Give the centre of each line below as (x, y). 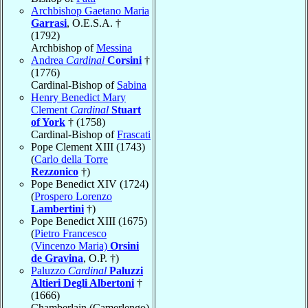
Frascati (134, 134)
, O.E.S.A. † (94, 23)
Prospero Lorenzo (73, 196)
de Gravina (57, 258)
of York (48, 122)
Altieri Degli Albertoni (82, 283)
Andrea (48, 60)
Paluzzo (49, 270)
